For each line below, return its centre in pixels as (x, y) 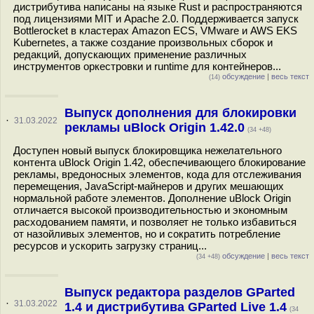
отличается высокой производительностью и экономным (150, 210)
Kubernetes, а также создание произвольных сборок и (143, 42)
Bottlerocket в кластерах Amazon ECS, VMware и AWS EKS (155, 30)
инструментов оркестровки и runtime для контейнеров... (147, 66)
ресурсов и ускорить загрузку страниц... (110, 246)
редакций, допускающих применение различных (130, 54)
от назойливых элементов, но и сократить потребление (147, 234)
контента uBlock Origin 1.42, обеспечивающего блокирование (159, 162)
